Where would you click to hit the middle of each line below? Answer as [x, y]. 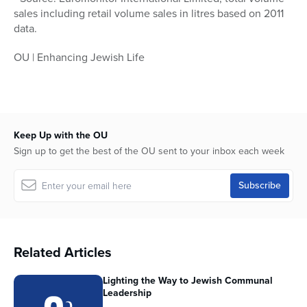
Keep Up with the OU [61, 136]
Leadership [127, 293]
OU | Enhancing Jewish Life [79, 58]
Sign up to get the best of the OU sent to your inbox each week [149, 151]
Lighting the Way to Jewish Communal [188, 281]
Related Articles [63, 253]
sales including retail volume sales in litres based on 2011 [149, 14]
